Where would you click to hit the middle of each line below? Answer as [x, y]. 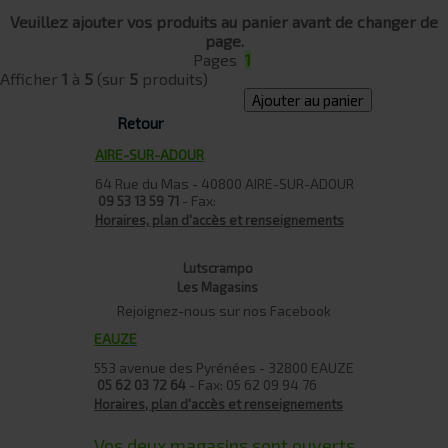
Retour [140, 123]
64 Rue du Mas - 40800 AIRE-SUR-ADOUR [224, 183]
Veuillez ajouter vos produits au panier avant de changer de [224, 22]
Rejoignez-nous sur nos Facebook [224, 310]
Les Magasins [217, 286]
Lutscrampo [217, 267]
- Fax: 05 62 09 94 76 [251, 384]
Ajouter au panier [308, 100]
